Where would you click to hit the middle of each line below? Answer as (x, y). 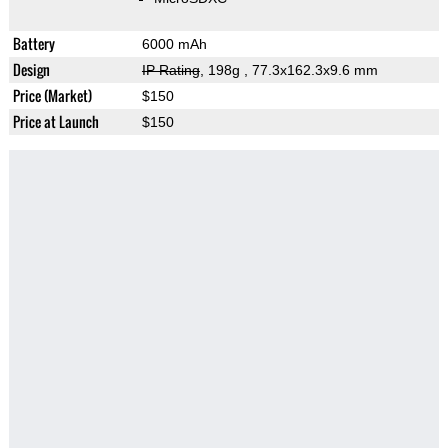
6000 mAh (174, 44)
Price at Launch (55, 122)
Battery (33, 44)
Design (31, 70)
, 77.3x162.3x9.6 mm (310, 70)
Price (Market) (52, 96)
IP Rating (170, 70)
